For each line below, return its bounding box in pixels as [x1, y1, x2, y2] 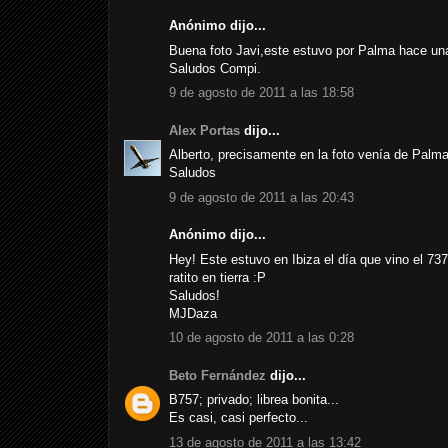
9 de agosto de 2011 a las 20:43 [169, 189, 354, 205]
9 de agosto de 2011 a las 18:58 [169, 85, 354, 101]
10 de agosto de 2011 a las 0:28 [169, 330, 354, 346]
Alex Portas [169, 122, 240, 138]
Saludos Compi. [169, 60, 261, 76]
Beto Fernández [169, 367, 266, 383]
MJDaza [169, 305, 217, 321]
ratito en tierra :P [169, 269, 266, 285]
